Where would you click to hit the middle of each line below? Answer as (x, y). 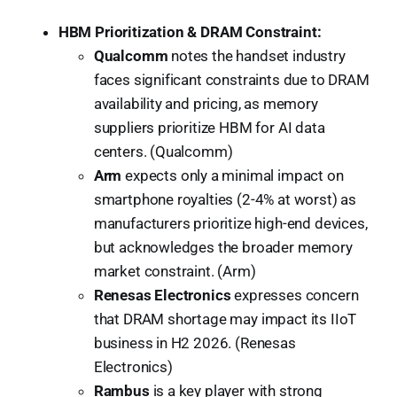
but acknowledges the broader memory (223, 247)
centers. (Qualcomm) (163, 151)
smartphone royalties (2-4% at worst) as (225, 199)
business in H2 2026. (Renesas (195, 343)
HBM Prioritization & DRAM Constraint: (190, 31)
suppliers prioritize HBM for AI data (209, 127)
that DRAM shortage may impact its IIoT (225, 319)
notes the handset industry (257, 55)
